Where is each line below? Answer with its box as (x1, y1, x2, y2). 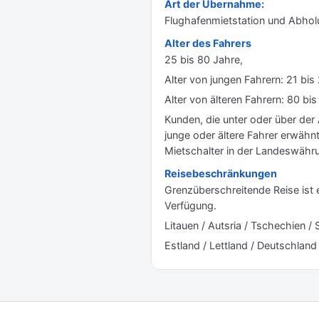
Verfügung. (164, 199, 216, 211)
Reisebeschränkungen (164, 167, 277, 179)
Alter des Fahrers (164, 37, 251, 49)
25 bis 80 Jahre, (164, 53, 243, 66)
